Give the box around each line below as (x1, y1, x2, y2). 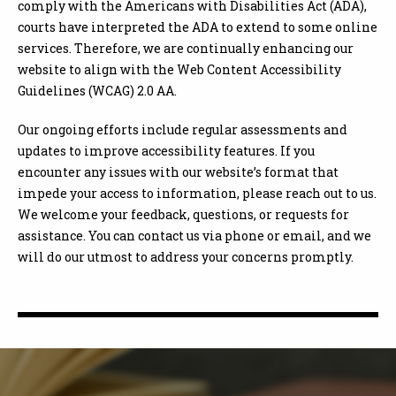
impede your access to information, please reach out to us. (18, 185, 377, 202)
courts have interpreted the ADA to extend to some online (18, 19, 377, 35)
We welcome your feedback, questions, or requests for (18, 206, 349, 223)
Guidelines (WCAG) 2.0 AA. (18, 82, 177, 99)
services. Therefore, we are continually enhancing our (18, 40, 354, 57)
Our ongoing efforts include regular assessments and (18, 121, 347, 138)
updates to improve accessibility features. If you (18, 142, 315, 159)
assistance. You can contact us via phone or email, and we (18, 227, 371, 244)
